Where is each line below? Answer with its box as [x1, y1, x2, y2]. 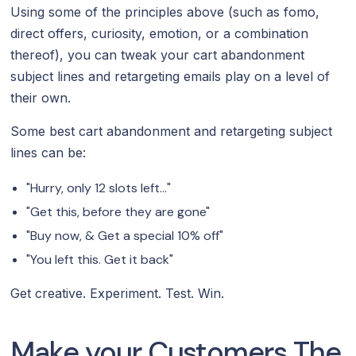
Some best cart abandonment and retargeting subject [10, 122, 333, 139]
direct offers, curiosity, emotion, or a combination [10, 25, 309, 41]
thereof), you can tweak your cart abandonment [10, 46, 305, 63]
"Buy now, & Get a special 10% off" [26, 226, 224, 244]
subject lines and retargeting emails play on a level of [10, 68, 331, 84]
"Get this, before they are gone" [26, 203, 211, 220]
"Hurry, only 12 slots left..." [26, 179, 172, 196]
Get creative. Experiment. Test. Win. [10, 284, 225, 301]
